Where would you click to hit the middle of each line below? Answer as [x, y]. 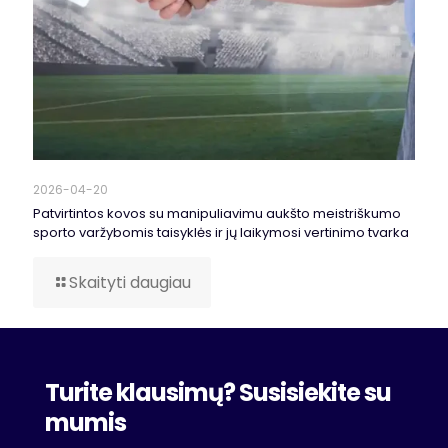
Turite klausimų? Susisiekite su [218, 393]
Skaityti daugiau [130, 283]
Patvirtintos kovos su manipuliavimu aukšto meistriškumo [217, 214]
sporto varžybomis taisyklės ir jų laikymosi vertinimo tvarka [221, 233]
